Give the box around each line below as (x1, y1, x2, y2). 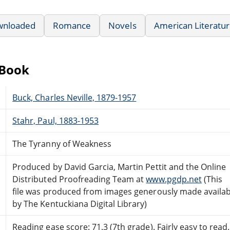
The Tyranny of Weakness (12, 138, 112, 149)
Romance (53, 19, 91, 31)
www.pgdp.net (146, 173, 202, 185)
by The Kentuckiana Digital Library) (12, 198, 147, 209)
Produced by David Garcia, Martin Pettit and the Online (12, 161, 226, 172)
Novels (108, 19, 137, 31)
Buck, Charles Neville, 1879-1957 (12, 91, 137, 103)
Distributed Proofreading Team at (12, 173, 146, 185)
